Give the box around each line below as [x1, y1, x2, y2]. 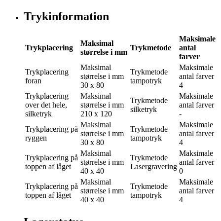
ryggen [25, 134, 47, 143]
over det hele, [25, 101, 67, 110]
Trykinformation [24, 10, 109, 23]
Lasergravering [130, 162, 177, 171]
